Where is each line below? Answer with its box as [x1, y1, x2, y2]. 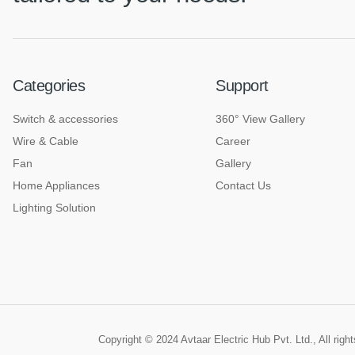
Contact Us [216, 179, 271, 193]
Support [216, 77, 269, 95]
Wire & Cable [13, 135, 78, 148]
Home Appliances [13, 179, 100, 193]
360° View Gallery [216, 113, 305, 126]
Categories [13, 77, 85, 95]
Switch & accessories [13, 113, 118, 126]
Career [216, 135, 250, 148]
